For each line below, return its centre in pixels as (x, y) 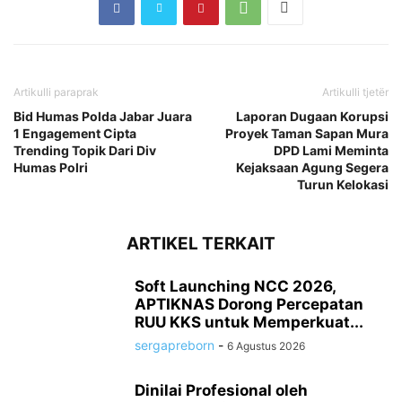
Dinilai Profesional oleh (221, 391)
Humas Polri (51, 168)
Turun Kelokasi (343, 185)
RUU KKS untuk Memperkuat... (249, 323)
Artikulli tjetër (355, 92)
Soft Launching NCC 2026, (235, 287)
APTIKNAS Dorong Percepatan (249, 305)
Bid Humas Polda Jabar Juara (103, 117)
